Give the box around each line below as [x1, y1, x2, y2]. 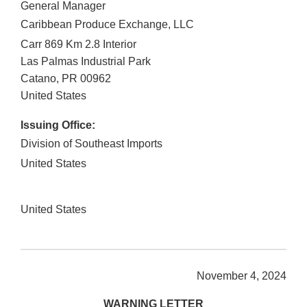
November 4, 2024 [197, 270, 286, 282]
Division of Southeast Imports [21, 138, 162, 150]
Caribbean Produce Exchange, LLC [21, 19, 194, 31]
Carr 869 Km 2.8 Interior [21, 38, 136, 51]
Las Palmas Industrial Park [21, 56, 151, 68]
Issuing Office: [21, 119, 95, 132]
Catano [21, 73, 56, 85]
